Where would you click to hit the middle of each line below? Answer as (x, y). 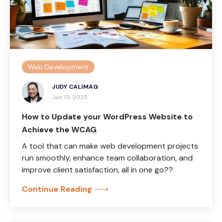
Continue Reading (57, 189)
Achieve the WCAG (59, 129)
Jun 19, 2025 (70, 97)
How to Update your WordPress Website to (107, 116)
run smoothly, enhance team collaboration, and (107, 158)
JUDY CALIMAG (75, 86)
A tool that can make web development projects (110, 146)
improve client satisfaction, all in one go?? (97, 169)
